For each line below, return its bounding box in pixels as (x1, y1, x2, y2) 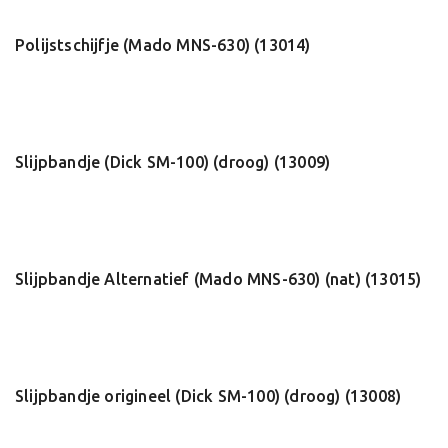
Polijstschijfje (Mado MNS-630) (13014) (15, 36, 311, 54)
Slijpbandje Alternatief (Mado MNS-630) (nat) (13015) (15, 270, 422, 288)
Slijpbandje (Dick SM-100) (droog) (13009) (15, 153, 331, 171)
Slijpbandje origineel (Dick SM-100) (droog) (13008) (15, 387, 402, 405)
